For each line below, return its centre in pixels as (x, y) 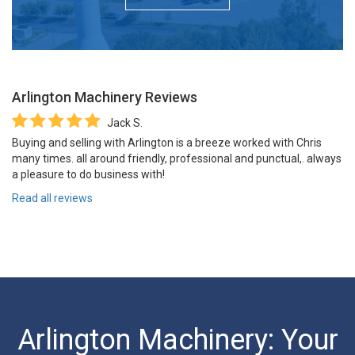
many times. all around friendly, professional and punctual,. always (177, 158)
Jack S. (125, 122)
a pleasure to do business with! (88, 174)
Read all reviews (52, 198)
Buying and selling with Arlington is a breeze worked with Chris (167, 142)
